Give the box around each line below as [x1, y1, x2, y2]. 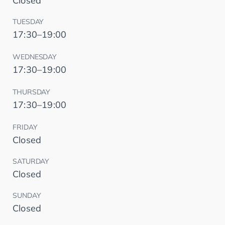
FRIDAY [13, 123, 38, 132]
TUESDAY [13, 17, 44, 27]
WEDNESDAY [13, 52, 57, 62]
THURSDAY [13, 87, 51, 97]
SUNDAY [13, 191, 41, 200]
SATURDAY [13, 157, 50, 166]
